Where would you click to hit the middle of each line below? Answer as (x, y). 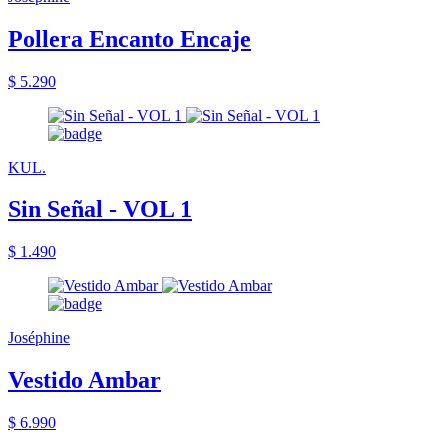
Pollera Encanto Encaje (129, 38)
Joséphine (39, 338)
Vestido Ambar (84, 380)
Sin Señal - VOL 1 (100, 209)
